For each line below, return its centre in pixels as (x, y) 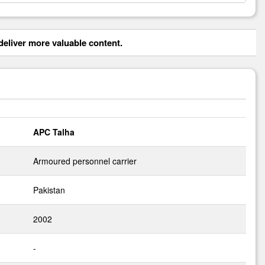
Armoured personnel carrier (85, 161)
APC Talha (54, 132)
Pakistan (49, 190)
